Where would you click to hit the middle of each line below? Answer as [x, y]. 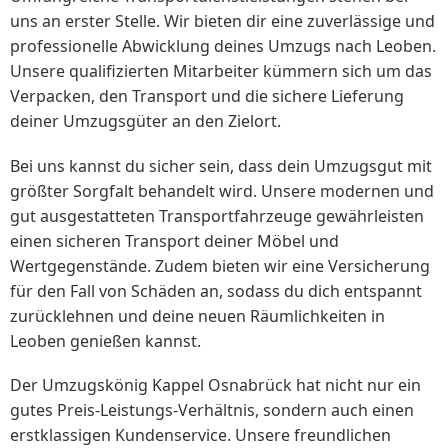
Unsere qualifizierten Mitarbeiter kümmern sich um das [221, 71]
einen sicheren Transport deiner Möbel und [174, 240]
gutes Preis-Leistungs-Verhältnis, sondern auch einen [212, 409]
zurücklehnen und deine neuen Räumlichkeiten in [197, 315]
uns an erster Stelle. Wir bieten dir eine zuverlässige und [222, 21]
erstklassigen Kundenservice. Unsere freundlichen [200, 434]
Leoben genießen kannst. [105, 340]
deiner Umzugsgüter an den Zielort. [145, 121]
